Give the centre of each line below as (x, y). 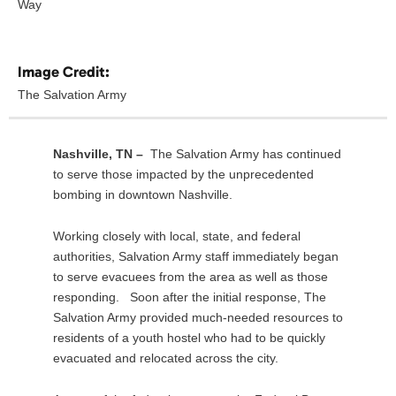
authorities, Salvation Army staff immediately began (196, 257)
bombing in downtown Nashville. (143, 195)
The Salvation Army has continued (246, 154)
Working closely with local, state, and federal (177, 236)
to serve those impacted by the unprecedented (183, 175)
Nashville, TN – (102, 154)
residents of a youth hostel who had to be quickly (189, 338)
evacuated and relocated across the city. (166, 358)
